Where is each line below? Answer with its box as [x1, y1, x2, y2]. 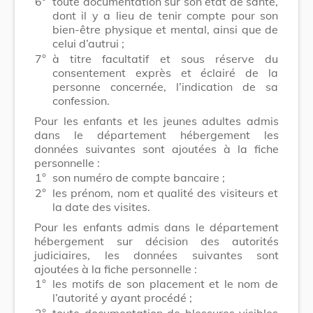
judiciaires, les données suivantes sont [34, 247, 279, 262]
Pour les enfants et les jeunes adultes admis [34, 113, 279, 128]
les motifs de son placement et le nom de [52, 276, 278, 291]
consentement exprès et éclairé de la [52, 65, 278, 80]
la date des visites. [52, 199, 150, 214]
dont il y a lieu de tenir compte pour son [52, 8, 278, 22]
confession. [52, 93, 110, 108]
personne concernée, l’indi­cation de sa [52, 79, 278, 94]
